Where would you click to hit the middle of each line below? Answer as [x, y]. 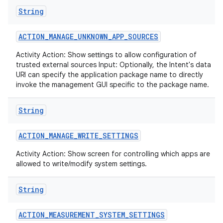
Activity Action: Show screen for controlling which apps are [113, 154]
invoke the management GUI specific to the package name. [112, 85]
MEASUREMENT [72, 215]
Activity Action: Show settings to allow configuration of [106, 55]
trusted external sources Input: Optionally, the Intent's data [113, 65]
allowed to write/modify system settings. [81, 164]
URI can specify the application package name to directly [110, 75]
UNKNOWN [93, 37]
